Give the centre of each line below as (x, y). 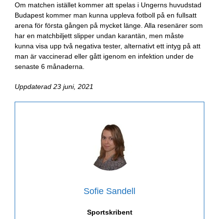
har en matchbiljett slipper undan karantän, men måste (99, 36)
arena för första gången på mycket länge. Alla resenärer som (109, 25)
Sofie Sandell (109, 191)
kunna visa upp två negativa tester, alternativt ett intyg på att (108, 46)
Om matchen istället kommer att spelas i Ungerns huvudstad (108, 5)
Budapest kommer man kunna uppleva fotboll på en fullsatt (106, 15)
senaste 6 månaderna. (50, 66)
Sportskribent (109, 212)
